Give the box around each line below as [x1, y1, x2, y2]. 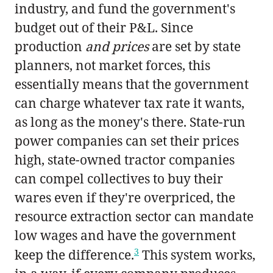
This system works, [139, 246, 255, 263]
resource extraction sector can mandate [15, 207, 253, 225]
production [15, 37, 85, 55]
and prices [85, 37, 149, 55]
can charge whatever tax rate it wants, [15, 94, 244, 112]
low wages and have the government [15, 226, 236, 244]
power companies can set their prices [15, 132, 239, 149]
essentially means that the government [15, 75, 249, 93]
